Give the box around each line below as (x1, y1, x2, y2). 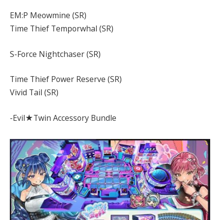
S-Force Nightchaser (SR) (10, 48, 101, 59)
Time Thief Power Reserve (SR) (10, 74, 122, 85)
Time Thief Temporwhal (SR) (10, 23, 113, 34)
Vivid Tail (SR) (10, 87, 58, 98)
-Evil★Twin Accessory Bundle (10, 112, 116, 123)
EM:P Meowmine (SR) (10, 10, 86, 21)
